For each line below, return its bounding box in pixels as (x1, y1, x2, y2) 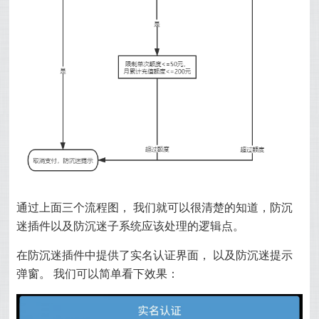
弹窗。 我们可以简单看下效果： (16, 267, 179, 280)
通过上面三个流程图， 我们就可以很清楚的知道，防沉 (16, 201, 293, 214)
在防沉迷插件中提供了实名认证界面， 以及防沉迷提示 (16, 249, 293, 261)
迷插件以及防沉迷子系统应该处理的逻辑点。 (16, 219, 245, 232)
